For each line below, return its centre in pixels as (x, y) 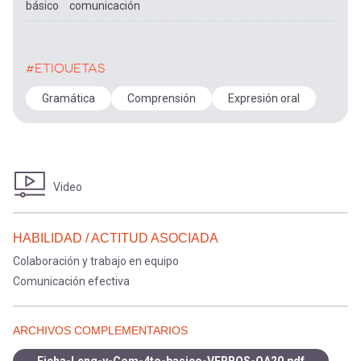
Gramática (68, 98)
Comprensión (162, 98)
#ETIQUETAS (65, 68)
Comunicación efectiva (71, 281)
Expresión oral (264, 98)
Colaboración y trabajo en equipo (96, 261)
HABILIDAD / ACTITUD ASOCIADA (116, 238)
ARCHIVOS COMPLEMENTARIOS (100, 330)
